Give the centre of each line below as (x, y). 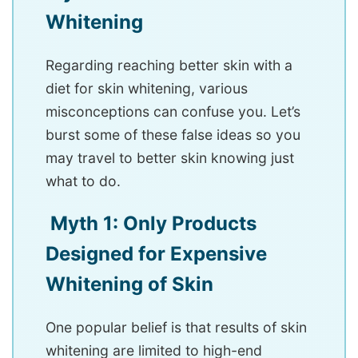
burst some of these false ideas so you (173, 135)
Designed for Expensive (156, 254)
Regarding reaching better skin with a (169, 65)
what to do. (83, 181)
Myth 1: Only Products (151, 223)
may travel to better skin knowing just (170, 158)
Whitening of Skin (129, 284)
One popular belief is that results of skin (176, 327)
